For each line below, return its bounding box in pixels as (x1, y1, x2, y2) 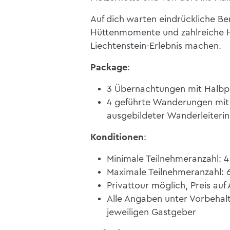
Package (90, 63, 127, 72)
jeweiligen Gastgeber (107, 207, 196, 217)
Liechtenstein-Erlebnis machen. (90, 41, 221, 51)
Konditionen (90, 132, 144, 142)
